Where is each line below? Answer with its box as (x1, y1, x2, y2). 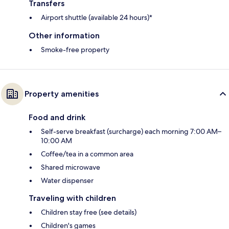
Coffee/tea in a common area (41, 149, 133, 159)
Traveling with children (29, 193, 116, 203)
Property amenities (25, 89, 99, 99)
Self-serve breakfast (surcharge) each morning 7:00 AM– (41, 127, 221, 136)
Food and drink (29, 112, 85, 123)
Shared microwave (41, 163, 100, 172)
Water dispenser (41, 176, 94, 186)
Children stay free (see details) (41, 208, 136, 217)
